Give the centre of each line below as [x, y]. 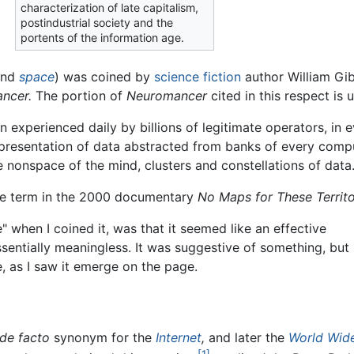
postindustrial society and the [96, 23]
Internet [179, 337]
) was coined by [104, 77]
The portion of [79, 96]
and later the [247, 337]
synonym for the [103, 337]
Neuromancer [167, 96]
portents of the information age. [102, 38]
